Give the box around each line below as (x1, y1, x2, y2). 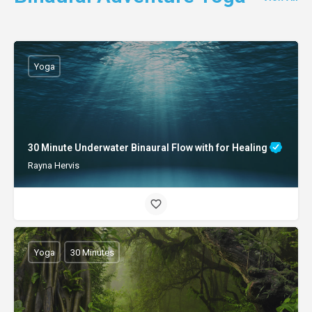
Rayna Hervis (28, 160, 79, 171)
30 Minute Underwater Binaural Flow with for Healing (28, 141, 270, 153)
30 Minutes (70, 247, 114, 258)
